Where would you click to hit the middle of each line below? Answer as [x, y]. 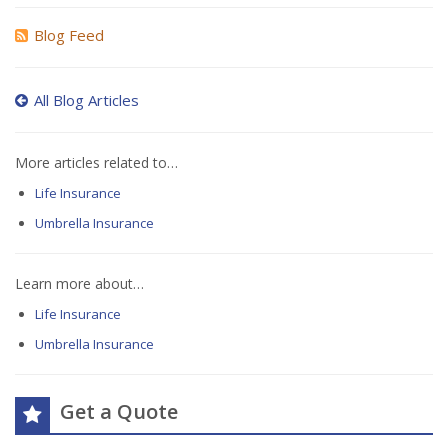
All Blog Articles [86, 100]
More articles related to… [96, 163]
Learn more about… [79, 283]
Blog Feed [69, 35]
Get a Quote [119, 411]
